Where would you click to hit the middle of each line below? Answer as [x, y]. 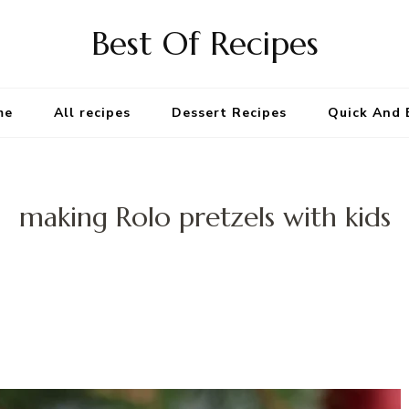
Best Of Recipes [204, 43]
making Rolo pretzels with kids [204, 217]
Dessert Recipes [229, 113]
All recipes [92, 113]
